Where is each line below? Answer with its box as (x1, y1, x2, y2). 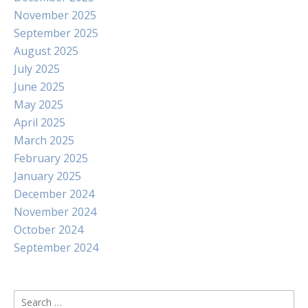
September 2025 (14, 25, 98, 41)
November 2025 (14, 8, 96, 23)
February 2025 (14, 151, 88, 166)
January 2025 (14, 168, 81, 184)
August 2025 (14, 43, 78, 58)
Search (13, 290, 48, 305)
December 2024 (14, 186, 94, 201)
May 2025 (14, 97, 63, 112)
